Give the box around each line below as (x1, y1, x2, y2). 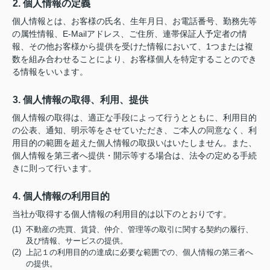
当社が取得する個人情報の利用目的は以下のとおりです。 (12, 209, 231, 219)
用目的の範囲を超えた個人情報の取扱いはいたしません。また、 (12, 137, 257, 148)
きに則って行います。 (12, 163, 96, 173)
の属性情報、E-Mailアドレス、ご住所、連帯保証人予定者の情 (12, 28, 247, 39)
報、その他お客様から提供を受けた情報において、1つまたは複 (12, 41, 253, 51)
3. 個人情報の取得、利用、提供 (13, 94, 148, 105)
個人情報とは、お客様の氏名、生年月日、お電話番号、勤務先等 (12, 16, 257, 26)
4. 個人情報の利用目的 (13, 190, 110, 201)
